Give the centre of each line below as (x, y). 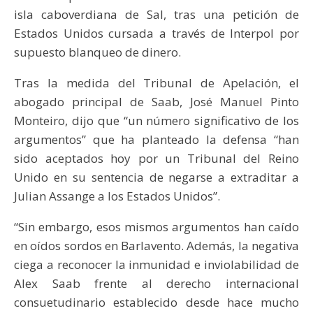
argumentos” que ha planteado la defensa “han (156, 139)
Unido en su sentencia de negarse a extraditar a (156, 177)
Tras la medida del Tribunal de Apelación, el (156, 82)
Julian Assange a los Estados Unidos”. (117, 196)
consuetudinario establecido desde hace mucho (156, 302)
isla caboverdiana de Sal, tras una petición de (156, 14)
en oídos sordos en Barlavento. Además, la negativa (156, 245)
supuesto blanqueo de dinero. (97, 52)
